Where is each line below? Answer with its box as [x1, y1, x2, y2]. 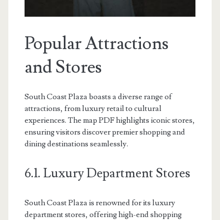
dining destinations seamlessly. [24, 139, 128, 149]
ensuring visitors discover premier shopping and [24, 127, 185, 137]
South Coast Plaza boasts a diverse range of [24, 92, 172, 102]
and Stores [24, 56, 102, 79]
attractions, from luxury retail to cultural [24, 104, 162, 113]
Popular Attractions [24, 32, 168, 55]
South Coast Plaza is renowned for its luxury [24, 198, 175, 208]
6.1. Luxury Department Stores [24, 165, 190, 182]
